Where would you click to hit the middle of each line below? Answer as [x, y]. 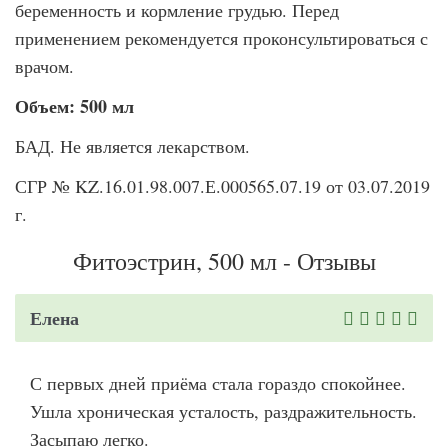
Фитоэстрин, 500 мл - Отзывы [224, 261]
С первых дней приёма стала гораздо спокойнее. [218, 383]
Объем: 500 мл [74, 106]
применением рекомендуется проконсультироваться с [221, 38]
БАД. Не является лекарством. [132, 146]
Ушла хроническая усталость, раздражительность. [223, 411]
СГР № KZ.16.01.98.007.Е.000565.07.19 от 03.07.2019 [222, 186]
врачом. [44, 66]
